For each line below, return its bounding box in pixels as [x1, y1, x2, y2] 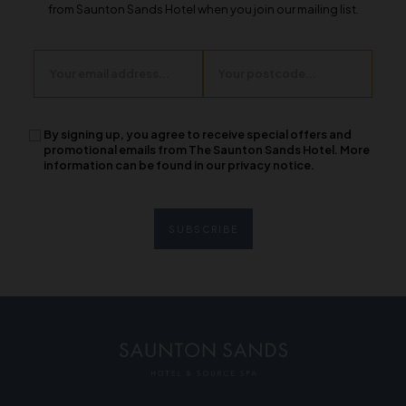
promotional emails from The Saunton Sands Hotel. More [43, 142, 370, 158]
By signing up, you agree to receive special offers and [43, 127, 352, 142]
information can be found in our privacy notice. [43, 158, 314, 173]
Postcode [202, 49, 260, 64]
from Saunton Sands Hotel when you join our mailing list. [47, 2, 359, 17]
